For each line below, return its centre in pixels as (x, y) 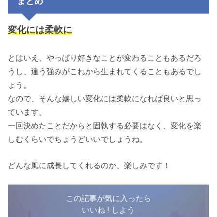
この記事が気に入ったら (108, 198)
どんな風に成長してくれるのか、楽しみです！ (89, 165)
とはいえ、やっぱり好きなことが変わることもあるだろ (105, 57)
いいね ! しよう (108, 210)
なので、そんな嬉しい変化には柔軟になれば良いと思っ (105, 98)
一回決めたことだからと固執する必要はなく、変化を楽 (105, 125)
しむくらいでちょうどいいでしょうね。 (78, 139)
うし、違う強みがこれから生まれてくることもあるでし (105, 71)
